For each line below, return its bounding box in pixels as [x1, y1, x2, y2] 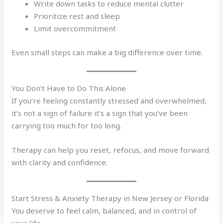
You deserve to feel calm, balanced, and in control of [11, 205, 197, 216]
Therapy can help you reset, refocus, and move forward [11, 144, 210, 155]
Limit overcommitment [34, 23, 116, 34]
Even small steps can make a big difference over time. [11, 47, 203, 57]
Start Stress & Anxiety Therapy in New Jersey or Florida [11, 193, 209, 203]
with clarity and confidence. [11, 157, 108, 167]
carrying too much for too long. [11, 120, 122, 130]
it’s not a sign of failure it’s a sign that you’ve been [11, 108, 188, 118]
